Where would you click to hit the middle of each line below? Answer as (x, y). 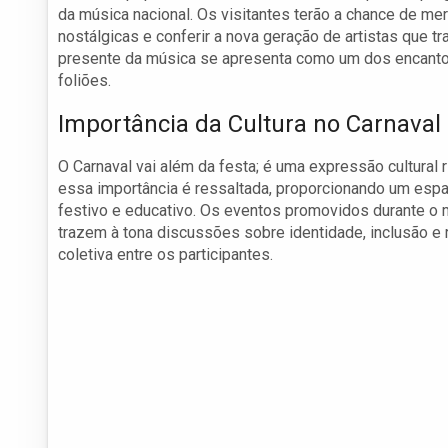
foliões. (84, 81)
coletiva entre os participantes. (165, 255)
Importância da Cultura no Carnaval (249, 124)
